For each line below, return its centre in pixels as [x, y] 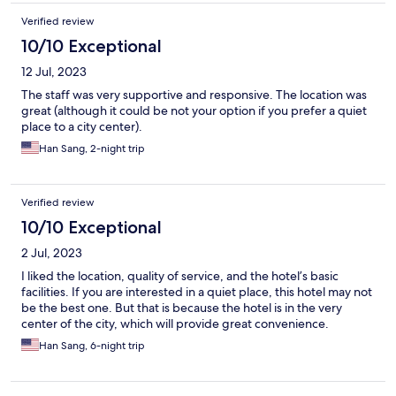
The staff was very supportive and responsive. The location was [194, 95]
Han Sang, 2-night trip [92, 149]
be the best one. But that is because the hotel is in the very [182, 308]
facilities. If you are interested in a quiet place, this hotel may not [197, 292]
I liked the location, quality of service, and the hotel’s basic [180, 276]
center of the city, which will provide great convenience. [175, 324]
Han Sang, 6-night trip [92, 346]
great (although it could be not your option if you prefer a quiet [194, 111]
